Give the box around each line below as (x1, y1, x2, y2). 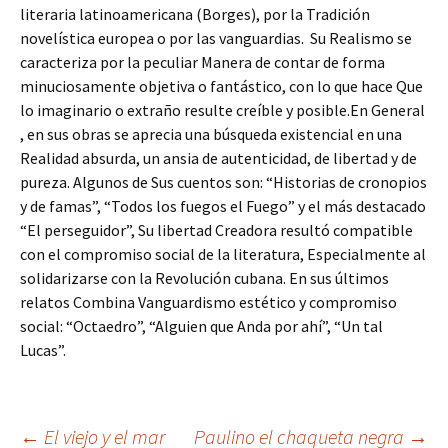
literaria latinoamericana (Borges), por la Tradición (20, 4, 370, 24)
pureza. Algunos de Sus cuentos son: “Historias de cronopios (20, 172, 427, 192)
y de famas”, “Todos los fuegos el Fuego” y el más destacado (20, 196, 426, 216)
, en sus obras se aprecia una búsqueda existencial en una (20, 124, 402, 144)
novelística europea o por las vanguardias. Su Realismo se (20, 28, 412, 48)
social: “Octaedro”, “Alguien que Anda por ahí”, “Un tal (20, 316, 383, 336)
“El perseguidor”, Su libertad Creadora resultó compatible (20, 220, 413, 240)
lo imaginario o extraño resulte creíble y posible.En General (20, 100, 425, 120)
